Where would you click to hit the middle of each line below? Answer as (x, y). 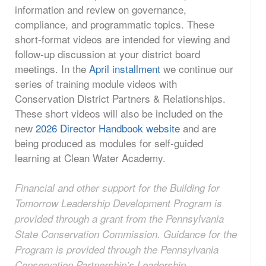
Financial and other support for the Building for (117, 187)
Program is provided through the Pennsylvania (117, 249)
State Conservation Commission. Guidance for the (126, 234)
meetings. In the (52, 68)
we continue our (197, 68)
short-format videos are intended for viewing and (122, 39)
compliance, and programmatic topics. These (115, 24)
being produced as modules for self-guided (109, 142)
